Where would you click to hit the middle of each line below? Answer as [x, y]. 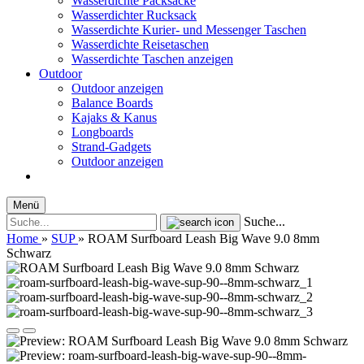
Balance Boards [112, 103]
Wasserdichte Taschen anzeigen [152, 59]
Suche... [264, 221]
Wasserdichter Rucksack [134, 15]
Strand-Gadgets [111, 147]
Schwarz [29, 253]
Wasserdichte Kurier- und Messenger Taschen [189, 30]
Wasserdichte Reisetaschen [140, 44]
